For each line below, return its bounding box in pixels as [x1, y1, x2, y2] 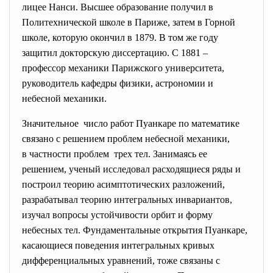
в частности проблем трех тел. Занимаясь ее [22, 149, 207, 159]
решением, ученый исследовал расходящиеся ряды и [22, 164, 241, 174]
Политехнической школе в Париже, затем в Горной [22, 17, 235, 27]
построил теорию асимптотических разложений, [22, 179, 225, 190]
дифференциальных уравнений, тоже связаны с [22, 255, 220, 266]
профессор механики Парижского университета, [22, 63, 224, 73]
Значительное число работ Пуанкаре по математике [22, 118, 239, 129]
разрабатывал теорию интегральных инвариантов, [22, 194, 232, 205]
